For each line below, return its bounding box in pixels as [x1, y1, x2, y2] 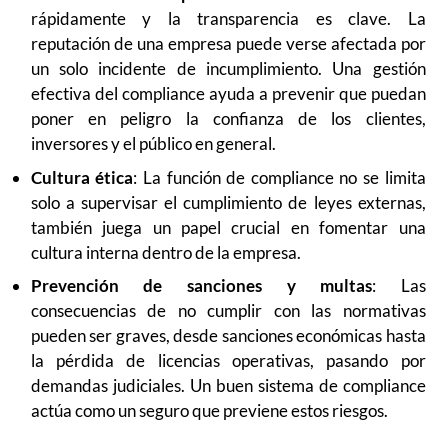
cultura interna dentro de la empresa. [30, 241, 304, 263]
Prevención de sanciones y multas [30, 275, 373, 297]
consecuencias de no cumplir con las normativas [30, 300, 426, 322]
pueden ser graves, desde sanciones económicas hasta [30, 325, 426, 347]
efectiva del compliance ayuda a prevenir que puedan [30, 83, 426, 105]
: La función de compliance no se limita [133, 166, 426, 188]
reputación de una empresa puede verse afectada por [30, 33, 426, 55]
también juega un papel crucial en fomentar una [30, 216, 426, 238]
